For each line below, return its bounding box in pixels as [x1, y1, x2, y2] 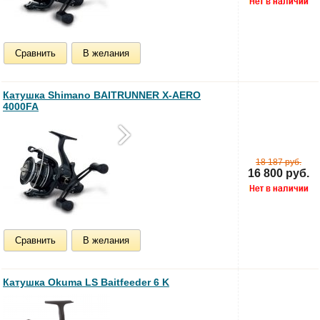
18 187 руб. [256, 156, 301, 167]
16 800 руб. [248, 166, 309, 179]
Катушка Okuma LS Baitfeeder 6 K [3, 276, 169, 288]
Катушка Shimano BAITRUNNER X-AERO [3, 89, 201, 101]
